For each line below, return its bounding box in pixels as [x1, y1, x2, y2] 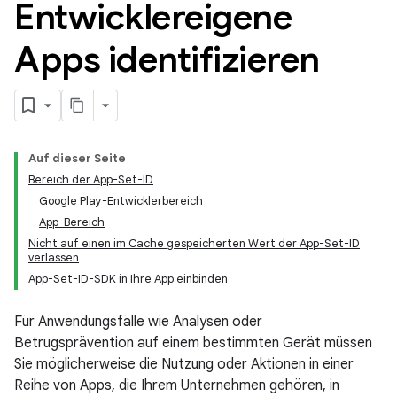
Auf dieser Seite [28, 151, 126, 166]
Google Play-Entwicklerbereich [39, 193, 203, 208]
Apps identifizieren [14, 37, 320, 82]
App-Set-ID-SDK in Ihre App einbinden [28, 271, 228, 286]
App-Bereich [39, 214, 105, 230]
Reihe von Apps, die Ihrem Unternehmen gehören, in [14, 377, 339, 394]
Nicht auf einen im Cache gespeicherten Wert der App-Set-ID [28, 236, 360, 251]
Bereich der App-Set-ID [28, 172, 153, 187]
